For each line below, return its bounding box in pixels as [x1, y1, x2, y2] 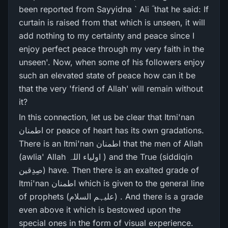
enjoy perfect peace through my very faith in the [19, 44, 204, 54]
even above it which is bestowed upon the [19, 205, 181, 215]
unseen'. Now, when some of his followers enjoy [19, 57, 205, 67]
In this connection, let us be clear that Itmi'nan [19, 112, 194, 122]
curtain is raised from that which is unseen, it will [19, 17, 205, 27]
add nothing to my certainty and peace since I [19, 31, 194, 41]
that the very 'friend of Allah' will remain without [19, 83, 203, 94]
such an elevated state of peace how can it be [19, 70, 195, 80]
